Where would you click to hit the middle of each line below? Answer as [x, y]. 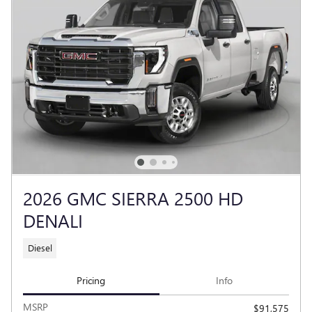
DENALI [53, 220]
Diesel [40, 248]
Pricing [91, 280]
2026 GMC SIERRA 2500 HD [133, 197]
